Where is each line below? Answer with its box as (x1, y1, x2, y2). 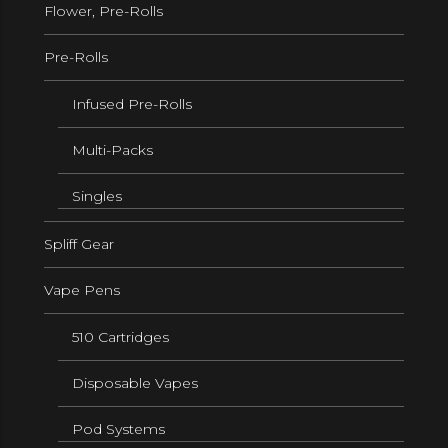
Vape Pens (44, 281, 120, 300)
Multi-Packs (72, 141, 153, 160)
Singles (72, 187, 122, 206)
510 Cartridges (72, 327, 169, 346)
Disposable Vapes (72, 373, 198, 392)
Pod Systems (72, 420, 165, 439)
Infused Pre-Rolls (72, 94, 192, 113)
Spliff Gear (44, 234, 114, 253)
